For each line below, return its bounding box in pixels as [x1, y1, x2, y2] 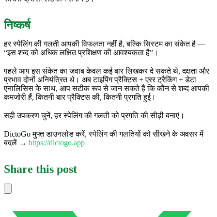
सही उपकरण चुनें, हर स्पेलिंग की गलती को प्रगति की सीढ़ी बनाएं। [4, 111, 185, 120]
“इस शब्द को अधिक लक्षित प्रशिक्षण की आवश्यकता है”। [4, 48, 158, 57]
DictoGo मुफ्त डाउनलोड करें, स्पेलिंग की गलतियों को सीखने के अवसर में [4, 129, 203, 138]
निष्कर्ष [4, 18, 31, 31]
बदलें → [4, 138, 29, 147]
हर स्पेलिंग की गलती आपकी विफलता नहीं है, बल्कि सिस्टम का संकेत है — [4, 39, 205, 48]
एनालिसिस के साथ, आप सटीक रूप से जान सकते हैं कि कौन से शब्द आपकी [4, 84, 209, 93]
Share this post [4, 162, 77, 175]
